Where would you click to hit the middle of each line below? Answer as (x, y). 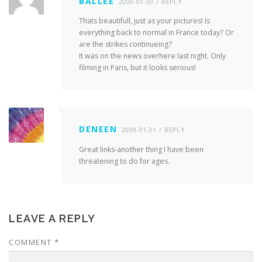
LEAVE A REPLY (52, 218)
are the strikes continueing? (125, 44)
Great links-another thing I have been (141, 149)
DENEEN (98, 129)
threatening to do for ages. (124, 161)
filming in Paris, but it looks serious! (137, 68)
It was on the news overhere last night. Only (152, 56)
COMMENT (32, 242)
